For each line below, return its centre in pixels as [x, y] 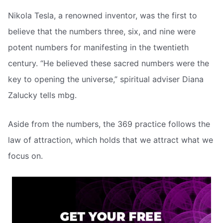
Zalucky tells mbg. [42, 95]
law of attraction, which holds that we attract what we [111, 140]
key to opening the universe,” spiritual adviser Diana [106, 79]
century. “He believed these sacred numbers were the [109, 63]
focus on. [25, 156]
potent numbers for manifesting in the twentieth [98, 48]
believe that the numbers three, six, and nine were [102, 32]
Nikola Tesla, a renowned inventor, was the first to [103, 16]
